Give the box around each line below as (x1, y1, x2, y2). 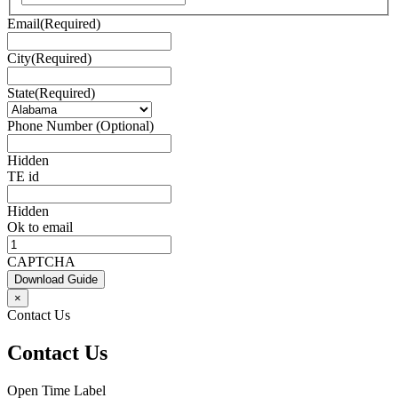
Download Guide (14, 272, 98, 286)
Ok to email (7, 219, 73, 235)
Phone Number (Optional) (7, 117, 154, 133)
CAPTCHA (7, 253, 76, 269)
